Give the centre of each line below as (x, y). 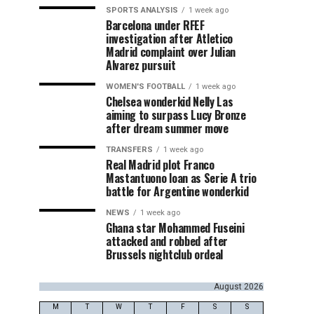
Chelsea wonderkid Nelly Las (170, 101)
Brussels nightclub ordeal (164, 254)
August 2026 (239, 286)
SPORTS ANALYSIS (142, 10)
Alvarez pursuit (141, 65)
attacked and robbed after (167, 241)
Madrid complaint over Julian (171, 52)
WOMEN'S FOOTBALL (145, 86)
